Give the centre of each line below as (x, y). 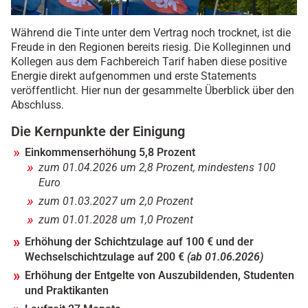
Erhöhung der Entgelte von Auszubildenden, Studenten (159, 276)
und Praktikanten (67, 291)
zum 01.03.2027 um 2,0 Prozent (116, 201)
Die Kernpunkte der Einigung (98, 132)
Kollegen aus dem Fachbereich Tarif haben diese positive (149, 62)
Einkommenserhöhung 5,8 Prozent (110, 153)
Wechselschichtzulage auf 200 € (106, 257)
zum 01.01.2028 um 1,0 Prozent (116, 220)
